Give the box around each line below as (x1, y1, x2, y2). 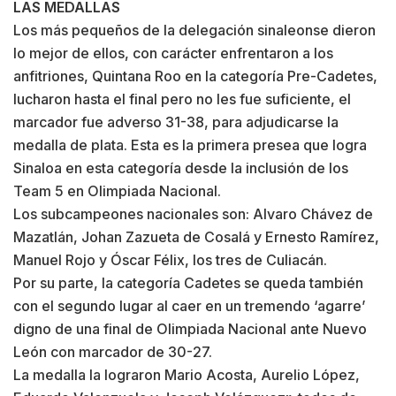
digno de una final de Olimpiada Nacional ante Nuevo (13, 319, 367, 338)
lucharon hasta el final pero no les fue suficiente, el (13, 89, 351, 108)
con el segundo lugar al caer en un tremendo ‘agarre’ (13, 296, 365, 315)
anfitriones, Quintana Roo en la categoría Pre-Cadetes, (13, 66, 377, 85)
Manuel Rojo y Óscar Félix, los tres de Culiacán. (13, 250, 327, 269)
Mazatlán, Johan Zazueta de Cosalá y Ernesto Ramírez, (13, 227, 379, 246)
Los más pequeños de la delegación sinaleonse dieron (13, 20, 376, 39)
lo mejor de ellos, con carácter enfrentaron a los (13, 43, 333, 62)
